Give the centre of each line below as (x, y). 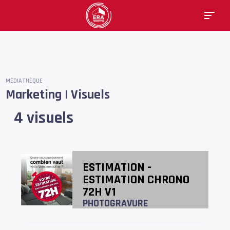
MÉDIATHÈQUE (24, 81)
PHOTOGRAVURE (116, 203)
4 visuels (44, 118)
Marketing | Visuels (58, 95)
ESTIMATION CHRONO (136, 180)
